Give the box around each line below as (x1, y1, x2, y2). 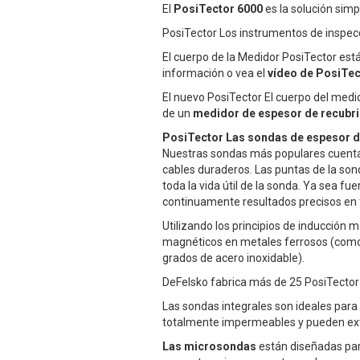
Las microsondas (162, 340, 259, 354)
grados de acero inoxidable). (162, 252, 305, 265)
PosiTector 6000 (174, 2, 263, 16)
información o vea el (162, 67, 268, 80)
